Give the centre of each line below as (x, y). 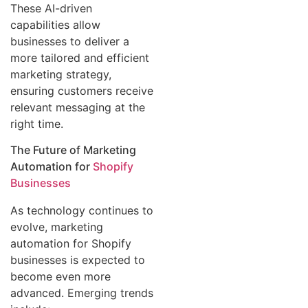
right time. (37, 123)
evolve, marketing (57, 227)
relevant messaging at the (78, 107)
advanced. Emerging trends (82, 293)
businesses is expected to (78, 260)
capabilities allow (55, 24)
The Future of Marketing (73, 150)
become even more (60, 277)
